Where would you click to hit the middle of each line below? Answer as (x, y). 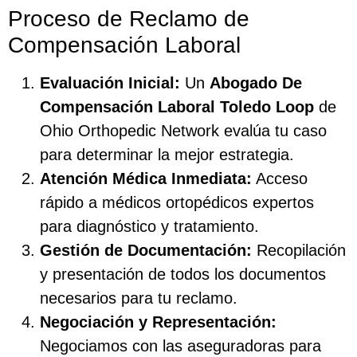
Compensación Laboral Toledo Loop (177, 107)
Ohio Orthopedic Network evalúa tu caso (183, 131)
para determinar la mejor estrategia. (167, 155)
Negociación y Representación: (158, 322)
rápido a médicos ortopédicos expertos (177, 203)
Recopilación (299, 251)
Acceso (280, 179)
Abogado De (256, 83)
